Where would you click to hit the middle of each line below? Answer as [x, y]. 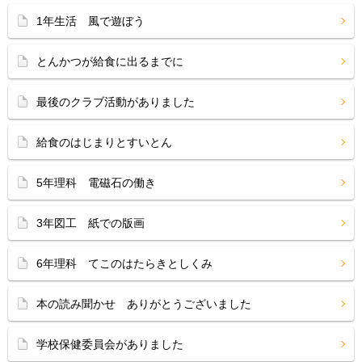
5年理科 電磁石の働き [96, 183]
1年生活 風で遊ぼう [90, 21]
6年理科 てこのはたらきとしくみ [124, 263]
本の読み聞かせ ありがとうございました [144, 304]
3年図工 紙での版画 [90, 223]
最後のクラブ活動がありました [116, 102]
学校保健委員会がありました [110, 344]
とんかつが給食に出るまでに [110, 61]
